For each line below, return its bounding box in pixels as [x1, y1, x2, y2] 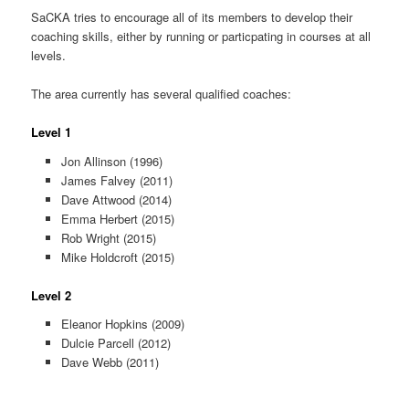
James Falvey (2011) [60, 171, 173, 189]
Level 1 [31, 123, 72, 142]
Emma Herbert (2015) [60, 209, 174, 227]
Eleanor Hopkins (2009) [60, 315, 184, 333]
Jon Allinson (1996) [60, 152, 163, 170]
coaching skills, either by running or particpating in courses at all [31, 26, 372, 45]
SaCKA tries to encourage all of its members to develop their [31, 7, 353, 26]
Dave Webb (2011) [60, 353, 159, 372]
